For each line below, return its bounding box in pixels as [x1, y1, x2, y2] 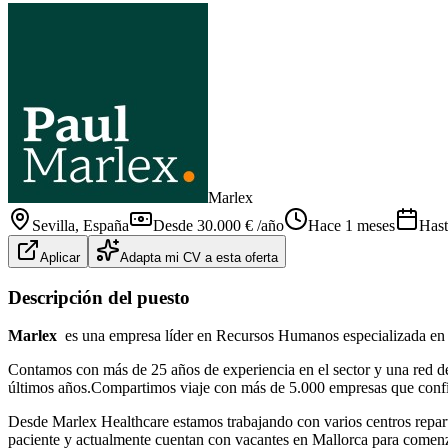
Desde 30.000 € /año [153, 216, 284, 234]
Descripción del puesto [8, 286, 190, 308]
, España [75, 216, 129, 234]
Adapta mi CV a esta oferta [120, 249, 278, 265]
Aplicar [40, 249, 80, 265]
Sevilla [32, 216, 75, 234]
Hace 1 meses [308, 216, 395, 234]
